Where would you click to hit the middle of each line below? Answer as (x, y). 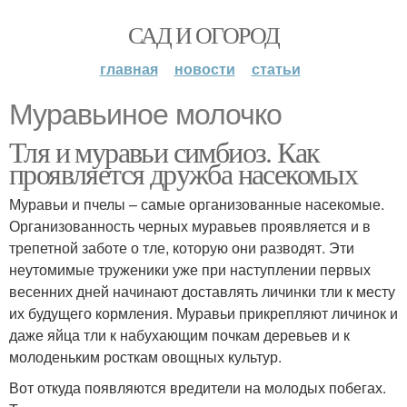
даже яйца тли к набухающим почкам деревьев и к (179, 335)
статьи (276, 69)
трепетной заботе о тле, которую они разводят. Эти (182, 248)
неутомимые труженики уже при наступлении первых (190, 269)
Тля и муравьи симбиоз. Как (164, 151)
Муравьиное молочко (145, 114)
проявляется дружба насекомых (184, 173)
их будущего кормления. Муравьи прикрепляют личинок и (203, 313)
